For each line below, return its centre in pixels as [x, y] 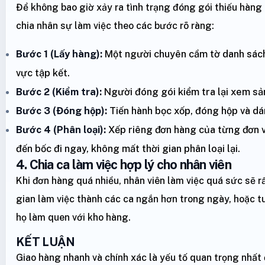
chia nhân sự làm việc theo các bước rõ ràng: [115, 26]
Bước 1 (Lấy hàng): [59, 54]
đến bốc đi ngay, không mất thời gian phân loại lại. [128, 149]
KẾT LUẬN [46, 242]
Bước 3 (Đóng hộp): [62, 111]
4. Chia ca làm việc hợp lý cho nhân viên [124, 165]
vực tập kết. [43, 73]
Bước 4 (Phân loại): [61, 130]
